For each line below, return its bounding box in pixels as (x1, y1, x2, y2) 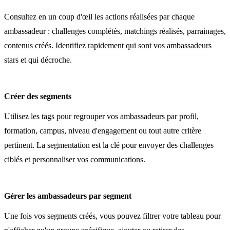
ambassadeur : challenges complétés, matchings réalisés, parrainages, (4, 26, 226, 35)
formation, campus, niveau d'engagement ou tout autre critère (4, 126, 201, 135)
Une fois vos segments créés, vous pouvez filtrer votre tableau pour (4, 211, 221, 220)
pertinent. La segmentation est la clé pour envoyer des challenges (4, 140, 214, 149)
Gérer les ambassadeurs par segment (4, 191, 131, 200)
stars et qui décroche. (4, 55, 72, 64)
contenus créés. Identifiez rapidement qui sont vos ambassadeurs (4, 41, 212, 50)
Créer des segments (4, 91, 71, 101)
